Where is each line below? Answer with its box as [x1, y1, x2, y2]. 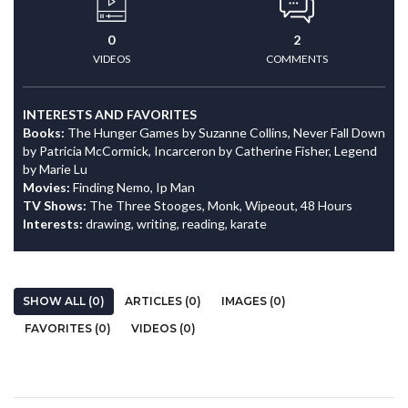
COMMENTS [266, 52, 328, 66]
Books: [23, 125, 67, 140]
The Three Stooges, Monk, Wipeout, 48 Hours [89, 198, 352, 213]
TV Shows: [23, 198, 89, 213]
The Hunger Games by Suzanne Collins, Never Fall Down [67, 125, 385, 140]
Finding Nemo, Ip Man [73, 179, 195, 195]
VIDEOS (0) [131, 321, 196, 335]
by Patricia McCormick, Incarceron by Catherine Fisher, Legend [23, 143, 377, 158]
